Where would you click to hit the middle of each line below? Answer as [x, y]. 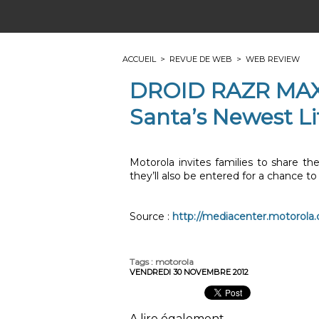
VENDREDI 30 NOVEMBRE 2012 [189, 272]
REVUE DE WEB [201, 59]
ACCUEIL [139, 59]
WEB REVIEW [273, 59]
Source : [151, 217]
